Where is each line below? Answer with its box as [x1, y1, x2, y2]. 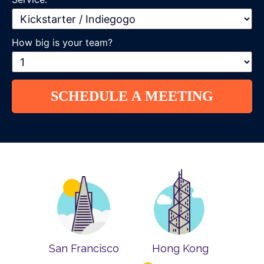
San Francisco [48, 242, 119, 255]
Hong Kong [152, 242, 209, 255]
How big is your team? [12, 37, 113, 48]
